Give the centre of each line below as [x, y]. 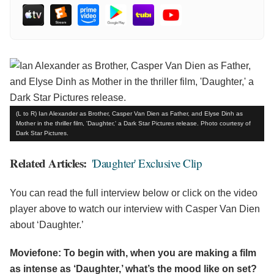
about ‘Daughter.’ [47, 225]
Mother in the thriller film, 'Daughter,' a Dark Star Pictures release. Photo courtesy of [133, 124]
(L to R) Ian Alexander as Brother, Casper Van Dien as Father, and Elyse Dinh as [129, 114]
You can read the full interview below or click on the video [134, 193]
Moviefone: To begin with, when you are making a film [133, 253]
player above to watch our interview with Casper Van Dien [135, 209]
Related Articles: [48, 163]
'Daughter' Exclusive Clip [146, 163]
